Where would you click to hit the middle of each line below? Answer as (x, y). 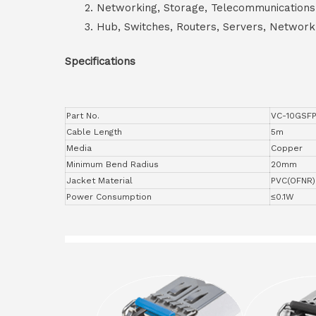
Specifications (100, 62)
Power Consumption (109, 197)
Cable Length (94, 132)
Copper (287, 148)
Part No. (83, 116)
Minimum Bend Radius (113, 165)
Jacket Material (99, 181)
